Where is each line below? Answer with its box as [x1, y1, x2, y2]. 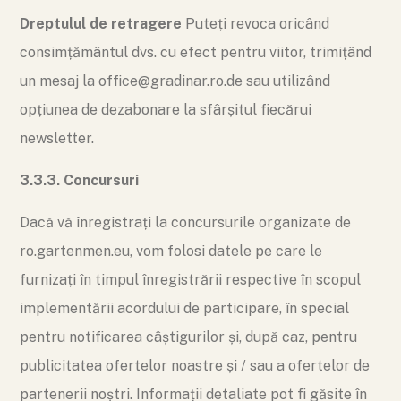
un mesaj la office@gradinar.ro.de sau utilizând [20, 73, 330, 90]
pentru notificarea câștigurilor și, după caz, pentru [20, 328, 357, 346]
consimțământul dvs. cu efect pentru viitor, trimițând [20, 44, 371, 61]
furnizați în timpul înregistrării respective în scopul [20, 271, 361, 288]
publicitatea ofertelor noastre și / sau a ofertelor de [20, 357, 370, 374]
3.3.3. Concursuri [20, 172, 139, 189]
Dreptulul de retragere [20, 15, 182, 32]
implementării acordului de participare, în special [20, 300, 349, 317]
